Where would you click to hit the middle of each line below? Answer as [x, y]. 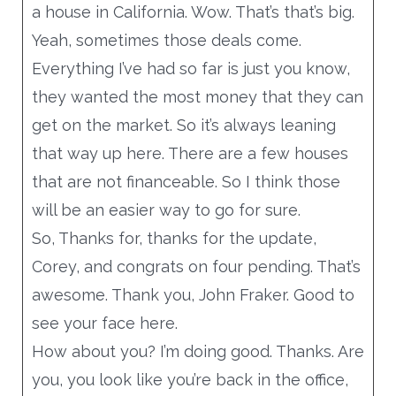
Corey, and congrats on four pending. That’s [196, 266]
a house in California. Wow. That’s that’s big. [193, 11]
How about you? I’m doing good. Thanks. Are [198, 351]
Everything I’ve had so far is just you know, [190, 68]
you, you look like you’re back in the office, [190, 379]
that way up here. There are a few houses [190, 153]
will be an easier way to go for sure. [166, 209]
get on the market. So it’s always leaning [183, 125]
